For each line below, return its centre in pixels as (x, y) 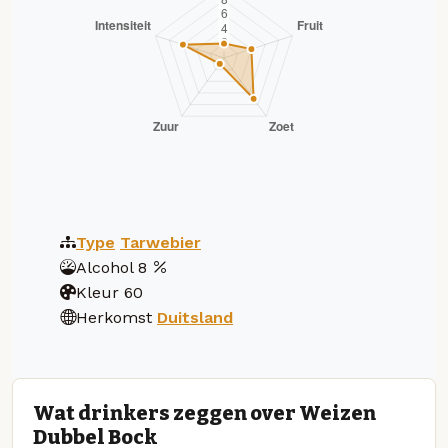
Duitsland (195, 317)
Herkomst (114, 317)
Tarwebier (160, 242)
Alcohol (104, 267)
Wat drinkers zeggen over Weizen (204, 413)
